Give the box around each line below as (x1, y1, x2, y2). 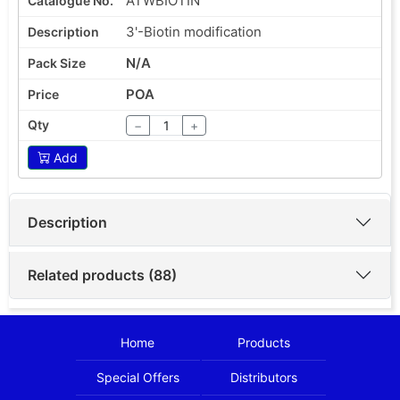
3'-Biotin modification (126, 22, 262, 40)
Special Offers (96, 369, 179, 385)
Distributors (230, 369, 298, 385)
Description (28, 212, 107, 231)
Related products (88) (28, 265, 177, 284)
